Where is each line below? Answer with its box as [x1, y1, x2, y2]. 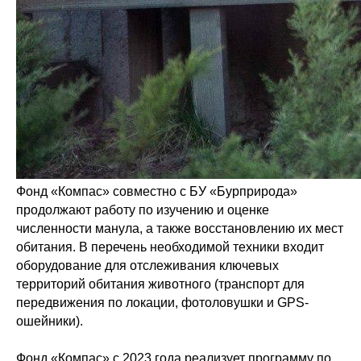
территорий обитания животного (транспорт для [16, 277, 305, 291]
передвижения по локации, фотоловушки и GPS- [16, 296, 309, 309]
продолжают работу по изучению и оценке [16, 203, 269, 217]
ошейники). [16, 314, 83, 328]
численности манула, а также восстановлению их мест [16, 222, 343, 235]
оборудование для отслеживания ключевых [16, 259, 279, 272]
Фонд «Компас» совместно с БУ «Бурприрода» [16, 185, 297, 198]
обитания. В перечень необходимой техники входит [16, 240, 324, 254]
